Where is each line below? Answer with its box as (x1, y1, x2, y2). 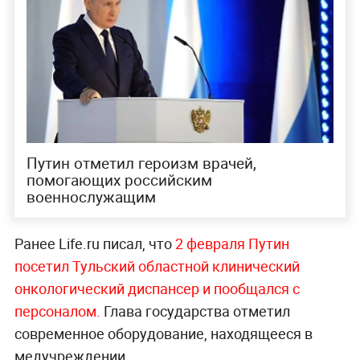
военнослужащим (26, 186, 156, 208)
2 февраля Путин (174, 234, 289, 254)
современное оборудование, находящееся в (14, 324, 313, 344)
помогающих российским (26, 170, 212, 191)
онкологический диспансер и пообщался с (14, 279, 300, 299)
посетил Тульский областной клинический (14, 256, 300, 276)
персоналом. (14, 301, 100, 321)
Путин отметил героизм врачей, (26, 153, 256, 174)
